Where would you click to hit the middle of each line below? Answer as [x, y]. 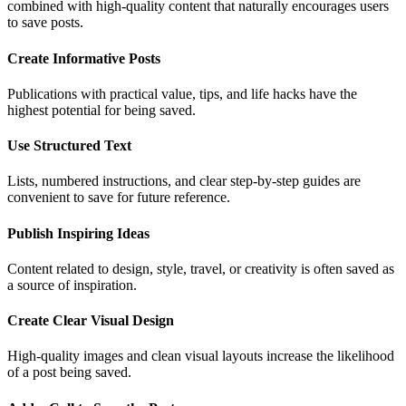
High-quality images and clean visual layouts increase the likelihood [201, 356]
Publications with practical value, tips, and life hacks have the [182, 93]
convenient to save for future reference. [119, 198]
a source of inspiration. [72, 285]
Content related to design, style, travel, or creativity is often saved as [201, 268]
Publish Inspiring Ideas [78, 233]
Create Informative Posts [84, 58]
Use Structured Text [69, 146]
